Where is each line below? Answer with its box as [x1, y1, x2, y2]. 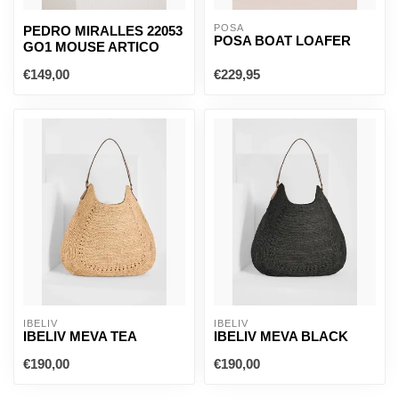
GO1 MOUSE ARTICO [23, 39, 159, 54]
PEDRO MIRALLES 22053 [23, 23, 183, 38]
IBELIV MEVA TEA [23, 329, 137, 344]
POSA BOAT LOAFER [214, 33, 351, 48]
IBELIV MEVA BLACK [214, 329, 348, 344]
